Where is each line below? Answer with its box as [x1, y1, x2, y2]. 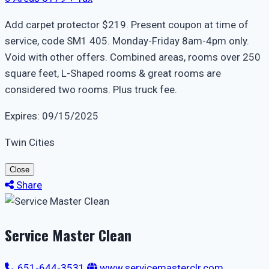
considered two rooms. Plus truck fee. [5, 83, 177, 96]
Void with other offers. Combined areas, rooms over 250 [5, 51, 261, 64]
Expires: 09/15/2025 [5, 110, 98, 122]
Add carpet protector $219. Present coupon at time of [5, 19, 249, 31]
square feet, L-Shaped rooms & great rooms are [5, 67, 221, 80]
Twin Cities [5, 136, 55, 149]
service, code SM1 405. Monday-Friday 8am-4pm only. [5, 35, 249, 47]
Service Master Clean [5, 224, 131, 246]
